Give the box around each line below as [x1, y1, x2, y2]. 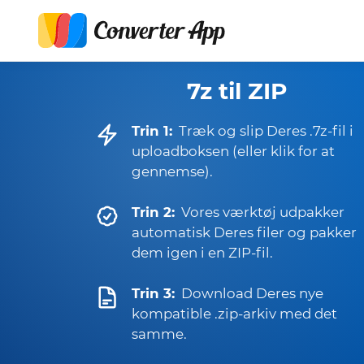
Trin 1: [132, 123, 172, 139]
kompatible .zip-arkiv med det [132, 305, 337, 322]
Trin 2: [132, 204, 175, 220]
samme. [132, 326, 187, 342]
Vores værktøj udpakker [181, 204, 344, 220]
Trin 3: [132, 285, 175, 301]
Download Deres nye [181, 285, 323, 301]
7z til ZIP [187, 77, 288, 105]
